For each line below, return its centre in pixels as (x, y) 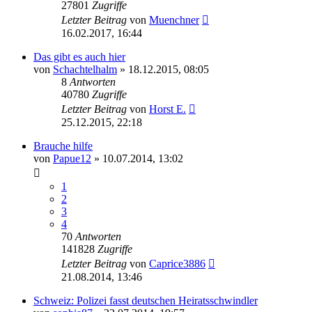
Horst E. (167, 109)
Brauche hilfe (63, 146)
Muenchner (174, 19)
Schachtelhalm (85, 69)
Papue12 (72, 158)
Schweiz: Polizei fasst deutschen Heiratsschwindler (146, 300)
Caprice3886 (177, 263)
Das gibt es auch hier (79, 56)
